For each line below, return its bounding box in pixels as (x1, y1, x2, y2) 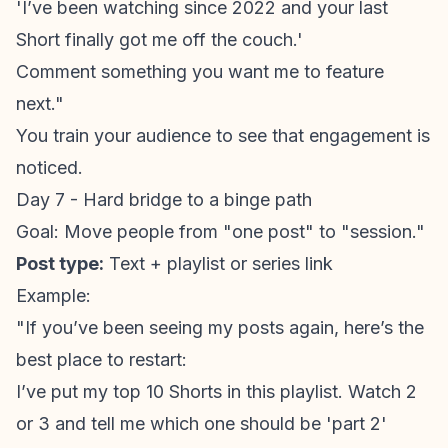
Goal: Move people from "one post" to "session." (16, 221, 425, 242)
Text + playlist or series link (104, 253, 333, 274)
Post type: (16, 253, 104, 274)
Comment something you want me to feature (16, 61, 384, 82)
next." (16, 93, 64, 114)
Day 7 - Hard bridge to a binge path (16, 189, 312, 210)
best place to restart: (16, 349, 187, 370)
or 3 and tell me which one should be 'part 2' (16, 413, 387, 434)
